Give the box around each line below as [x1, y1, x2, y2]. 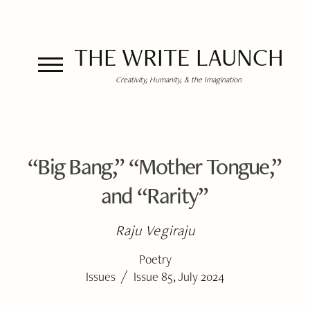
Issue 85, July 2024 [134, 268, 225, 284]
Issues [85, 268, 116, 284]
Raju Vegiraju [116, 221, 195, 239]
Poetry [138, 251, 172, 267]
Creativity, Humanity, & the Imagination [116, 74, 241, 84]
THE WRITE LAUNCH [73, 41, 284, 73]
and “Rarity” [100, 180, 208, 210]
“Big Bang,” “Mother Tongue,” [27, 151, 282, 181]
